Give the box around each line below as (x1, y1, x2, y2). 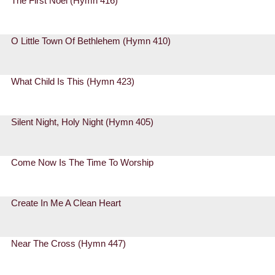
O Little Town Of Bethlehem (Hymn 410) (11, 36, 171, 47)
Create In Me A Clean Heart (11, 198, 122, 209)
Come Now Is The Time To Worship (11, 157, 154, 168)
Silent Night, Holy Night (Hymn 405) (11, 117, 154, 128)
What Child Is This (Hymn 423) (11, 76, 135, 87)
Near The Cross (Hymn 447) (11, 238, 126, 249)
